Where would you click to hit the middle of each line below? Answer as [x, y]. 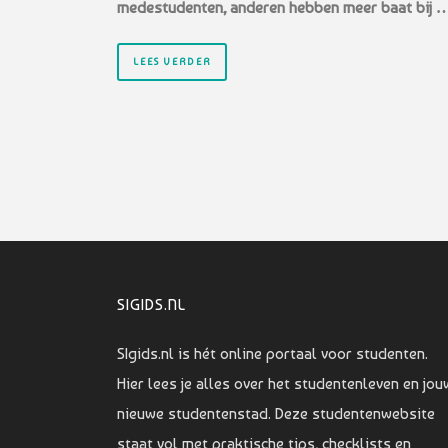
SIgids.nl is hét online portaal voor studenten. [272, 354]
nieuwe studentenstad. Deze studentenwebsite [276, 414]
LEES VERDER [172, 61]
